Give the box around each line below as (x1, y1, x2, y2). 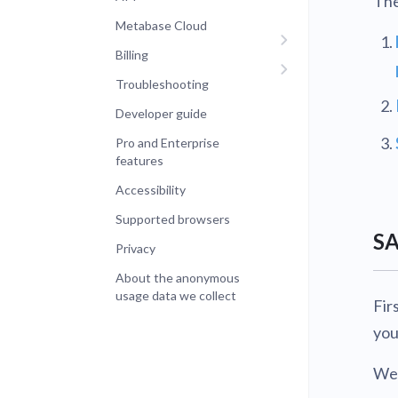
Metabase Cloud (115, 18, 207, 33)
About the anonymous (115, 270, 240, 285)
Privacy (115, 241, 155, 256)
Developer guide (115, 106, 207, 121)
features (115, 153, 163, 168)
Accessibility (115, 182, 186, 197)
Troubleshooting (115, 76, 209, 92)
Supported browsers (115, 211, 230, 227)
